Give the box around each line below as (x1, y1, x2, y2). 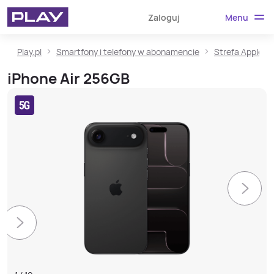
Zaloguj (148, 12, 180, 23)
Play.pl (17, 46, 42, 57)
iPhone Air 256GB (7, 68, 130, 88)
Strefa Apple (214, 46, 263, 57)
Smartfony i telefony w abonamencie (56, 46, 199, 57)
